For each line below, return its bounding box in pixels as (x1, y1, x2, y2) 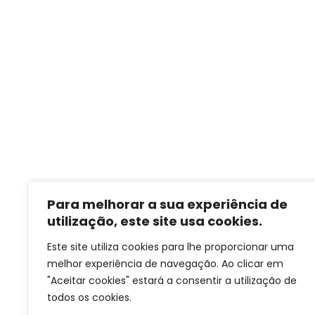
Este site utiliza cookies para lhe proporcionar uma (47, 240, 294, 254)
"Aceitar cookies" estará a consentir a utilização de (47, 274, 297, 288)
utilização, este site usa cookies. (47, 212, 262, 230)
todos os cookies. (47, 290, 131, 304)
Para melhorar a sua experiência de (47, 195, 288, 213)
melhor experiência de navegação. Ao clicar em (47, 257, 283, 271)
